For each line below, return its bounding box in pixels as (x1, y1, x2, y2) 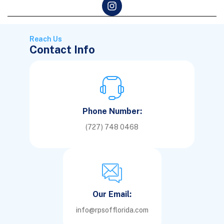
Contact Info (29, 42, 95, 56)
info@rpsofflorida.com (75, 205, 148, 214)
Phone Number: (82, 106, 142, 116)
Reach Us (29, 34, 62, 43)
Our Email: (92, 189, 131, 199)
